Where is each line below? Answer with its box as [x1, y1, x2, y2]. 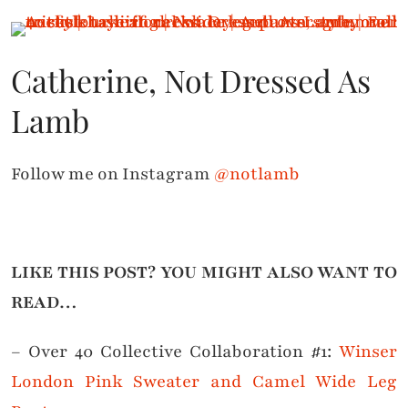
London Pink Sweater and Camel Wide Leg [11, 369, 397, 393]
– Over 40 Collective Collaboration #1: [11, 339, 339, 363]
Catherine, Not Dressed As [11, 58, 371, 101]
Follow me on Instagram [11, 161, 214, 186]
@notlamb [214, 161, 300, 186]
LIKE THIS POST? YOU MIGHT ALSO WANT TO [11, 260, 397, 284]
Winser [339, 339, 397, 363]
